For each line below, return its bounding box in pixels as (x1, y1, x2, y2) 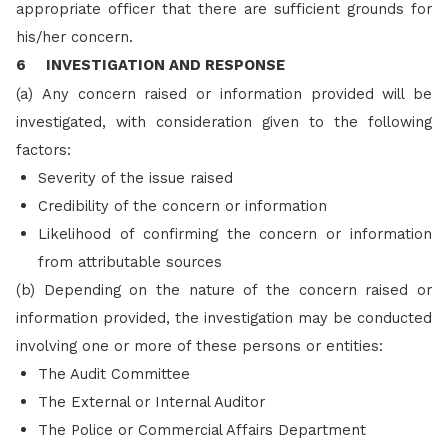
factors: (16, 140, 71, 159)
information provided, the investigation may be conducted (16, 308, 432, 327)
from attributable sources (38, 252, 222, 271)
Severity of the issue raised (38, 168, 233, 187)
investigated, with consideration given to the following (16, 112, 432, 131)
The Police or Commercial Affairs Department (38, 420, 366, 439)
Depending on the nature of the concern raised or (43, 280, 433, 299)
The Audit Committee (38, 364, 190, 383)
